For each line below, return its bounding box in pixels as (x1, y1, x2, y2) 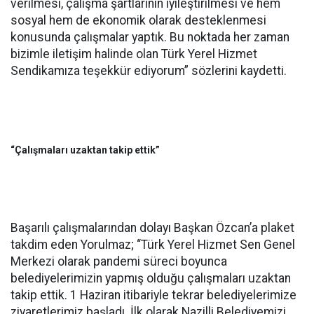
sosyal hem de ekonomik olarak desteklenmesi (11, 13, 266, 28)
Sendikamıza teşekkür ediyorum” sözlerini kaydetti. (11, 64, 287, 78)
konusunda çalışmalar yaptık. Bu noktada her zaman (11, 30, 289, 45)
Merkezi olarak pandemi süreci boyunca (11, 254, 227, 269)
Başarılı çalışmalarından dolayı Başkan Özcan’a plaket (11, 221, 294, 235)
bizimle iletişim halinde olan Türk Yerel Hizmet (11, 47, 257, 62)
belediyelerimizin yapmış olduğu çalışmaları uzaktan (11, 271, 291, 286)
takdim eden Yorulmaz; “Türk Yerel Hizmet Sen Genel (11, 238, 295, 252)
